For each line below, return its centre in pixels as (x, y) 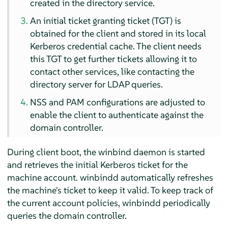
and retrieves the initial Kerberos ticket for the (97, 164)
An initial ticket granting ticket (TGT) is (106, 20)
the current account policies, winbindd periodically (108, 203)
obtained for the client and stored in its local (118, 33)
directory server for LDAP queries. (97, 84)
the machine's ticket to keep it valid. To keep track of (110, 190)
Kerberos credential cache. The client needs (116, 46)
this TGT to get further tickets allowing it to (114, 59)
